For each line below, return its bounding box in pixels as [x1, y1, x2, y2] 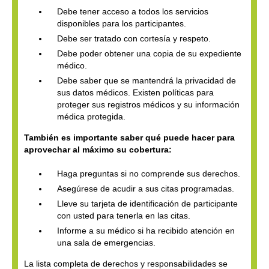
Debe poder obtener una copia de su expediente [57, 48, 241, 58]
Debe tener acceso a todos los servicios [57, 6, 208, 16]
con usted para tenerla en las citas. [57, 210, 190, 220]
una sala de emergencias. [57, 237, 156, 247]
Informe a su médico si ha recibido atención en [57, 225, 235, 235]
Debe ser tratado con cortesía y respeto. [57, 33, 211, 43]
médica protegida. [57, 111, 125, 121]
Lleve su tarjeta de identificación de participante [57, 198, 238, 208]
